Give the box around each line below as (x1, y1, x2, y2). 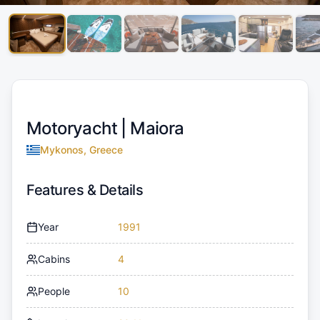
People (38, 284, 70, 297)
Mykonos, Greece (39, 143, 123, 156)
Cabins (38, 252, 70, 265)
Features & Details (26, 181, 143, 199)
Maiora (130, 117, 184, 139)
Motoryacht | (26, 117, 131, 139)
